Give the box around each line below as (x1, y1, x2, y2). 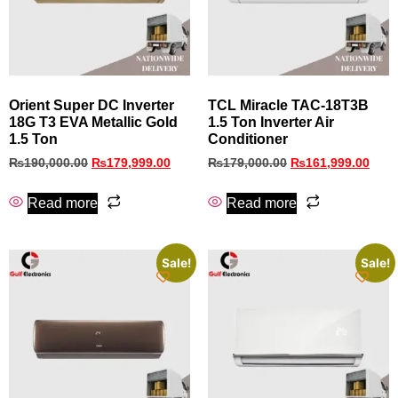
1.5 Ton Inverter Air (208, 114, 334, 130)
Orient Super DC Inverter (9, 97, 174, 113)
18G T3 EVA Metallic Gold (9, 114, 178, 130)
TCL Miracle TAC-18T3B (208, 97, 369, 113)
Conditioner (208, 131, 288, 147)
